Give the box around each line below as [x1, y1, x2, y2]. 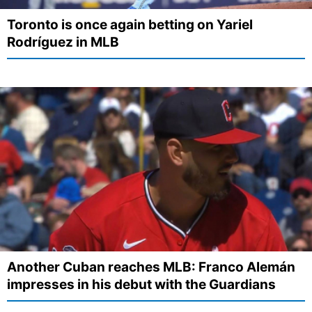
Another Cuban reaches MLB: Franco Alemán [7, 258, 295, 275]
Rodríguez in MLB [7, 34, 119, 51]
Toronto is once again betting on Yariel [7, 17, 253, 33]
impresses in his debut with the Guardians [7, 276, 276, 292]
